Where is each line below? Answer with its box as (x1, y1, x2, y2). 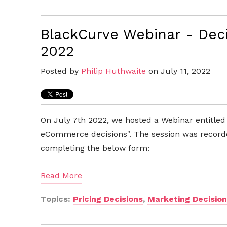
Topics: (41, 194, 73, 204)
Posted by (41, 66, 81, 77)
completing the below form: (41, 143, 149, 154)
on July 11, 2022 (146, 66, 210, 77)
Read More (41, 171, 82, 181)
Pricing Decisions (73, 194, 143, 204)
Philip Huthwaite (81, 66, 146, 77)
